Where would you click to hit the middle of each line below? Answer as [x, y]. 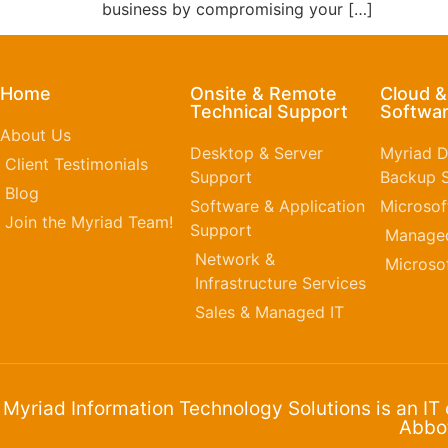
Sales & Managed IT [269, 312]
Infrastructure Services [280, 283]
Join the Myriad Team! [89, 222]
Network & [234, 259]
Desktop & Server [256, 153]
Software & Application [277, 206]
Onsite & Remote [263, 94]
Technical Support [268, 112]
